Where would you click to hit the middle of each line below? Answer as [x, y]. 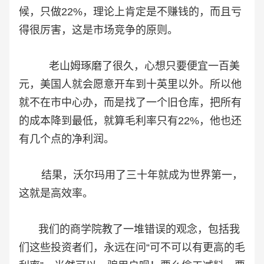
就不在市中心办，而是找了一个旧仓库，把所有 [130, 103]
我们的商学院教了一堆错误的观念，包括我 [129, 230]
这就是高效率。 [56, 194]
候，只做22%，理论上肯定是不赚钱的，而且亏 [130, 12]
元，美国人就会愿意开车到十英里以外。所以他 [130, 85]
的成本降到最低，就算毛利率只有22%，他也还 [130, 121]
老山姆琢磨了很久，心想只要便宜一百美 [129, 66]
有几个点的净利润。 [67, 139]
